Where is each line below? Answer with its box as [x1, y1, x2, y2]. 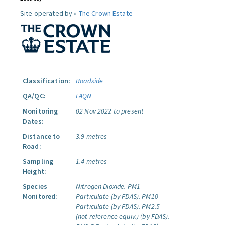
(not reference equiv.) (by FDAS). [76, 212, 170, 221]
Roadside [76, 76, 103, 85]
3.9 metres [76, 132, 107, 141]
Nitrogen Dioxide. [76, 182, 126, 191]
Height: [23, 167, 46, 176]
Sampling [23, 157, 54, 166]
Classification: [23, 76, 71, 85]
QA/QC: [23, 91, 46, 100]
